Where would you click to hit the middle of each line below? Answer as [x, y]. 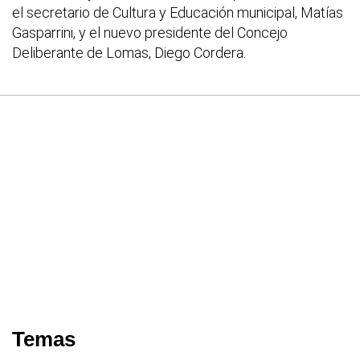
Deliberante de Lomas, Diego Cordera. [129, 52]
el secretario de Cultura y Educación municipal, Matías [178, 12]
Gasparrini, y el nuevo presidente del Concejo [150, 32]
